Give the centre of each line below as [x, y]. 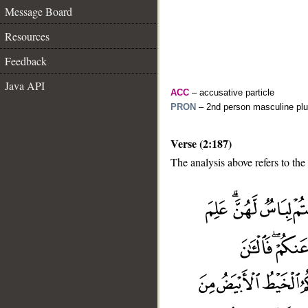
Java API [25, 86]
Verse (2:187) [201, 143]
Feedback [26, 61]
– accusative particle [232, 92]
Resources [27, 36]
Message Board [38, 11]
